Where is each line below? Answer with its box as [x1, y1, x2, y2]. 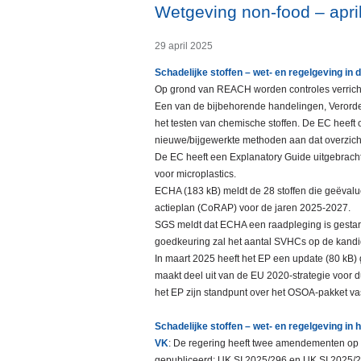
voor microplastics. [155, 168, 236, 180]
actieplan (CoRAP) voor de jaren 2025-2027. [155, 202, 351, 214]
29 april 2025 [155, 40, 213, 52]
